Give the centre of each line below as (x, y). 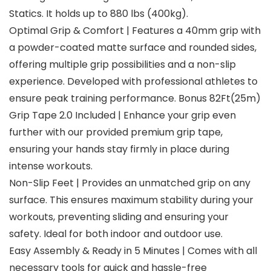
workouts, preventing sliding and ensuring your (119, 217)
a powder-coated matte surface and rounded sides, (133, 48)
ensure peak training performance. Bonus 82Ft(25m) (135, 99)
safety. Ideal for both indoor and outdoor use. (116, 234)
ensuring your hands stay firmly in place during (119, 149)
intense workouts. (51, 166)
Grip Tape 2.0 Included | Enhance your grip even (122, 116)
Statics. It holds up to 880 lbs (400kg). (99, 14)
